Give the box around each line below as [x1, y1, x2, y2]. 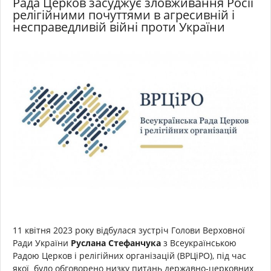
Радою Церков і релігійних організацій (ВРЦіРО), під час [13, 249, 246, 261]
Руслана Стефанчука [71, 237, 161, 249]
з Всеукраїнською [161, 237, 237, 249]
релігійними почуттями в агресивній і [13, 7, 235, 23]
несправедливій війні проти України [13, 19, 225, 35]
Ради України [13, 237, 71, 249]
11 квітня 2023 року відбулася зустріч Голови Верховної [13, 224, 245, 236]
